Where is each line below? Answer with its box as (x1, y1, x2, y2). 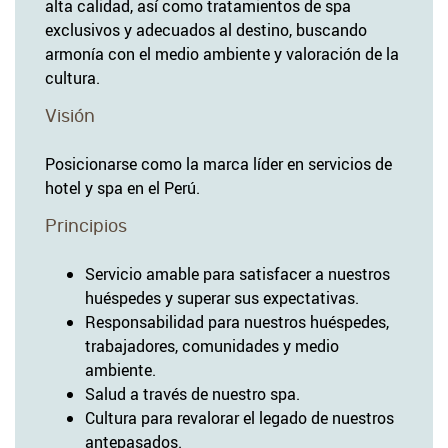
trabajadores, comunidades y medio (85, 334, 339, 357)
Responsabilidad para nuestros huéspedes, (85, 310, 389, 333)
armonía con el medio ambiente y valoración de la (45, 42, 399, 65)
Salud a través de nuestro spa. (85, 382, 300, 405)
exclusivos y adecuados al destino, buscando (45, 18, 367, 41)
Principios (45, 216, 127, 236)
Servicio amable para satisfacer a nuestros (85, 262, 390, 285)
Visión (45, 106, 95, 126)
